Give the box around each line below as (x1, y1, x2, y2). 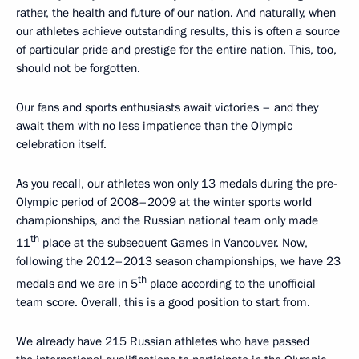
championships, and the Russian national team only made (16, 212, 318, 229)
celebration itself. (16, 136, 107, 153)
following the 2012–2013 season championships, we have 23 (16, 253, 341, 270)
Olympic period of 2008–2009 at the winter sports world (16, 194, 312, 211)
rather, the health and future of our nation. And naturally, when (16, 5, 336, 22)
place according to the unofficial (147, 276, 316, 292)
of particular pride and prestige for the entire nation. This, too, (16, 42, 337, 58)
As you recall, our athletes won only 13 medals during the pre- (16, 175, 337, 192)
